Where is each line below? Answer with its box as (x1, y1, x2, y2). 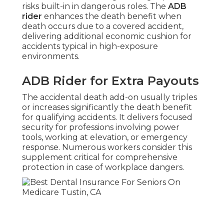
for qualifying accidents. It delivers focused (22, 112, 192, 122)
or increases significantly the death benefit (22, 102, 192, 112)
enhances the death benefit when (42, 11, 181, 21)
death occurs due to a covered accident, (22, 21, 183, 31)
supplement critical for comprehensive (22, 152, 177, 162)
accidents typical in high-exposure (22, 41, 158, 51)
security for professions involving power (22, 122, 179, 132)
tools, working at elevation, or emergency (22, 132, 187, 142)
